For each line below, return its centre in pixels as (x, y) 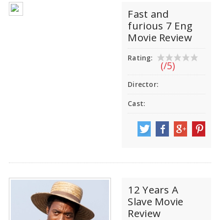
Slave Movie (156, 201)
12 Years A (153, 189)
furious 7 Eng (160, 26)
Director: (143, 85)
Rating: (140, 58)
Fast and (148, 14)
